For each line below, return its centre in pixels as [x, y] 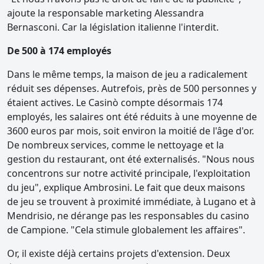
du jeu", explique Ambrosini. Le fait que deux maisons [126, 188]
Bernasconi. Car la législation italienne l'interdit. [113, 27]
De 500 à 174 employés [59, 51]
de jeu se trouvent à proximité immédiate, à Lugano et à [131, 202]
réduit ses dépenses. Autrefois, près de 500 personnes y [132, 89]
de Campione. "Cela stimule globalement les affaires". [126, 230]
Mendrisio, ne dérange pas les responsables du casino [128, 216]
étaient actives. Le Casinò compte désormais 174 [115, 103]
